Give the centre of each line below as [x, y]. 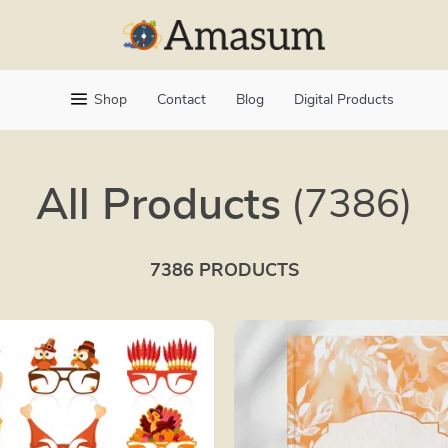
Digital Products [344, 100]
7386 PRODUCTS [224, 271]
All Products [158, 206]
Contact [181, 100]
